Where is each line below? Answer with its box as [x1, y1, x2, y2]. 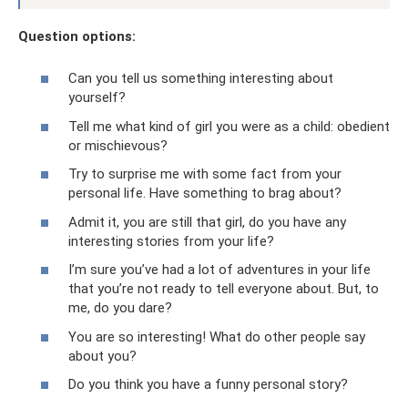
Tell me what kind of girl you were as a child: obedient [68, 117, 390, 135]
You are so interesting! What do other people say [68, 328, 365, 345]
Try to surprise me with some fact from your [68, 166, 342, 183]
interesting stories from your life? [68, 232, 274, 250]
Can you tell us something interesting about [68, 70, 333, 87]
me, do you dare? [68, 300, 172, 317]
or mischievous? [68, 137, 168, 154]
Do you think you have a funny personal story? [68, 376, 348, 393]
